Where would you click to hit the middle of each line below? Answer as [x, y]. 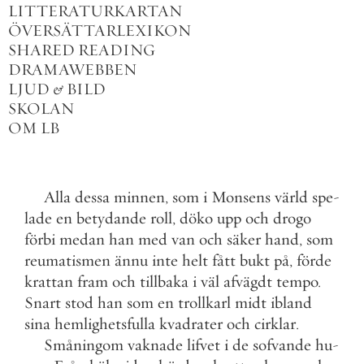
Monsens [241, 197]
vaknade [155, 345]
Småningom [84, 345]
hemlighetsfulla [105, 324]
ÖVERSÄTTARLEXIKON [100, 30]
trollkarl [204, 303]
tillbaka [164, 282]
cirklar [275, 324]
